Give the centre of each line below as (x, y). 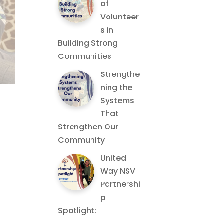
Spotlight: (77, 210)
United (113, 158)
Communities (85, 56)
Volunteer (120, 17)
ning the (117, 87)
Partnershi (120, 184)
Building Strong (88, 43)
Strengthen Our (88, 127)
